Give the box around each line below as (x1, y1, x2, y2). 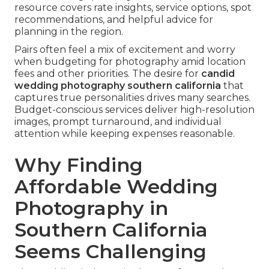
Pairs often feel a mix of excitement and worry (14, 44, 235, 56)
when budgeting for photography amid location (14, 56, 246, 68)
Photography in (14, 196, 168, 220)
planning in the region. (14, 26, 123, 38)
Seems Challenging (14, 240, 207, 264)
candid (201, 68, 235, 80)
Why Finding (14, 153, 143, 177)
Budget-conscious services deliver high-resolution (14, 104, 255, 116)
